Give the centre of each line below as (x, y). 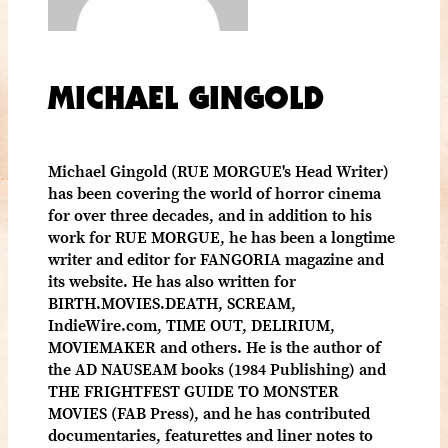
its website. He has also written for (172, 280)
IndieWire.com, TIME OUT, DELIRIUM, (191, 324)
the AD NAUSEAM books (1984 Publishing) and (217, 368)
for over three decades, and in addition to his (210, 214)
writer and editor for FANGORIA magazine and (216, 258)
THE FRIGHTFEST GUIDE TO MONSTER (193, 390)
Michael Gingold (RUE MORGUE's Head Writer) (218, 170)
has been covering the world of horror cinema (214, 192)
